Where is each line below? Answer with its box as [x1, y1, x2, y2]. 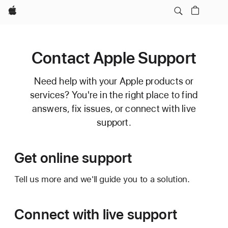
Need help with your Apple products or [34, 75, 194, 87]
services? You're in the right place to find [30, 89, 198, 101]
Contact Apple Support [32, 48, 196, 68]
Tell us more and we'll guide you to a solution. [14, 174, 190, 184]
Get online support [14, 149, 132, 166]
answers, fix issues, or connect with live [32, 103, 196, 115]
